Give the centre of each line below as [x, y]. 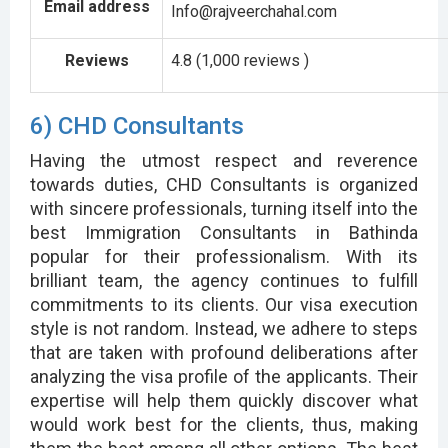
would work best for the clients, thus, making [224, 424]
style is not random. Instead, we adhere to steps [224, 328]
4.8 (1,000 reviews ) [240, 60]
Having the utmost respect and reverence [224, 160]
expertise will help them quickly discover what [224, 400]
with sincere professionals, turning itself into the [224, 208]
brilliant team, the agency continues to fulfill [224, 280]
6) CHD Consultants [137, 125]
